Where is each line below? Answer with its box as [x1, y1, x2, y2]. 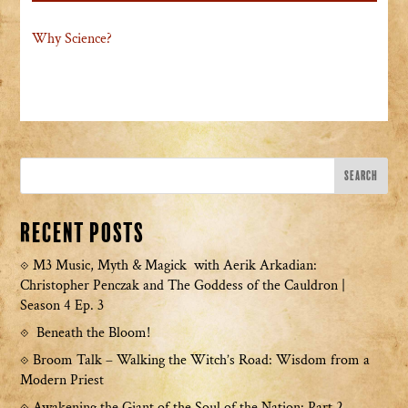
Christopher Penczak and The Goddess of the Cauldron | [20, 276, 346, 296]
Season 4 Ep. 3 [20, 296, 105, 316]
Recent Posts [20, 218, 146, 250]
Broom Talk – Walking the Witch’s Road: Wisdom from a [33, 351, 371, 371]
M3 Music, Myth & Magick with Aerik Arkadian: [33, 256, 318, 276]
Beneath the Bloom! [33, 323, 155, 343]
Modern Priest [20, 371, 105, 391]
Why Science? [31, 29, 112, 49]
